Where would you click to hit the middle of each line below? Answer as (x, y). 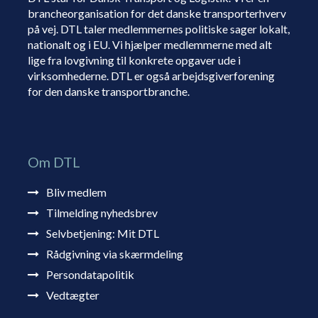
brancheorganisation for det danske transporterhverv (157, 13)
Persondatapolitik (90, 275)
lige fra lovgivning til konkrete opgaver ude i (134, 60)
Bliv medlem (76, 192)
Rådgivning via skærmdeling (114, 254)
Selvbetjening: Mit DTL (102, 234)
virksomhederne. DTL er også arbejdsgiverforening (151, 75)
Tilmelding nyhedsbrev (102, 213)
